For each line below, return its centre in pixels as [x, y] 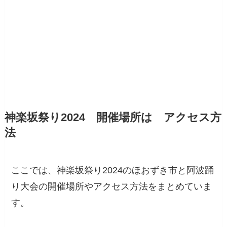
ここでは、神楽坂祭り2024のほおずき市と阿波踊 [113, 170]
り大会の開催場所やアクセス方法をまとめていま [112, 186]
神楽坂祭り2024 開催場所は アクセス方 [113, 117]
